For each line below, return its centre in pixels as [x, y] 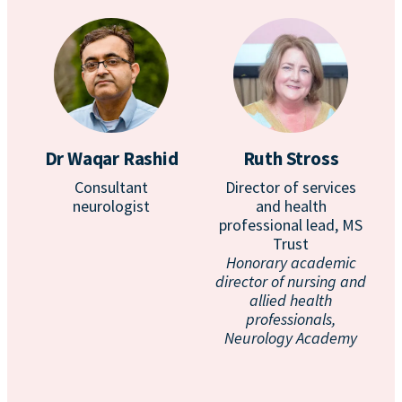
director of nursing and [291, 281]
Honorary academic [291, 262]
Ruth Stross [291, 158]
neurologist [111, 206]
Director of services [291, 187]
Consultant [111, 187]
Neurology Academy [291, 338]
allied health [291, 300]
